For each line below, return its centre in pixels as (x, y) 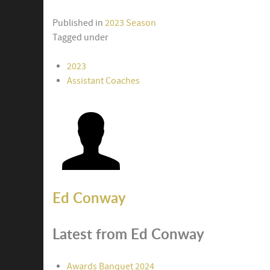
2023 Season (130, 23)
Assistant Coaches (103, 80)
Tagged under (80, 37)
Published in (78, 23)
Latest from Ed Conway (128, 233)
